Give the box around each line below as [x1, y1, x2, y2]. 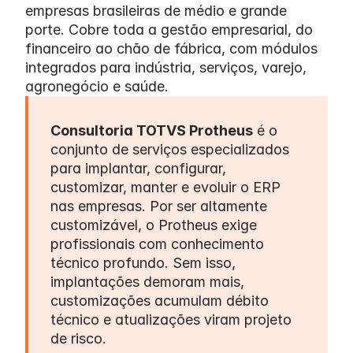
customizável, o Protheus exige [50, 217, 257, 233]
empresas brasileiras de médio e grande [25, 2, 287, 19]
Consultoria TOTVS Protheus [50, 122, 253, 139]
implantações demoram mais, [50, 273, 244, 290]
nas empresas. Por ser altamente [50, 198, 267, 214]
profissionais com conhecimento [50, 236, 264, 252]
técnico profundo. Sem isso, [50, 255, 236, 271]
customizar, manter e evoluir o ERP [50, 179, 281, 195]
